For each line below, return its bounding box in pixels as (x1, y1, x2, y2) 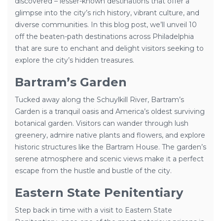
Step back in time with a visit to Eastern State (15, 206, 172, 215)
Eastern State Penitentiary (15, 185, 183, 200)
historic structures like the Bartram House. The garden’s (15, 143, 206, 151)
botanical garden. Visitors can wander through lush (15, 119, 188, 128)
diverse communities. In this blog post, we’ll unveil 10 (15, 20, 197, 29)
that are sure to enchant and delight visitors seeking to (15, 44, 204, 53)
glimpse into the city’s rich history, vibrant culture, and (15, 8, 199, 17)
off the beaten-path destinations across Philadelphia (15, 32, 194, 41)
